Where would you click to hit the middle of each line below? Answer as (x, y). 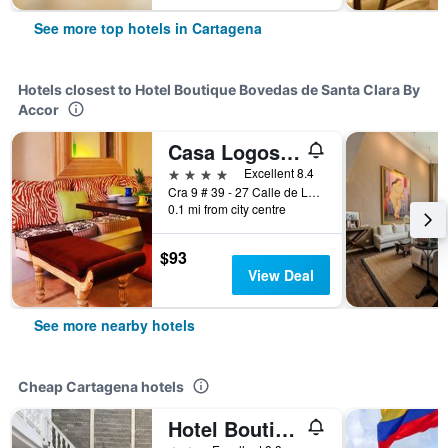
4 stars (190, 172)
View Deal (280, 275)
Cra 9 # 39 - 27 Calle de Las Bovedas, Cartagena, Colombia (314, 191)
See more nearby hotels (114, 325)
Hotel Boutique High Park (285, 428)
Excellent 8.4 (279, 172)
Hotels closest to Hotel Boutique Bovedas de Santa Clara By (219, 89)
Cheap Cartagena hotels (101, 386)
